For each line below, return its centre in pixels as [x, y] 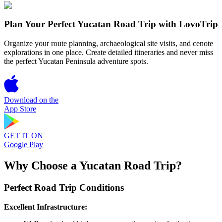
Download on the [31, 100]
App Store [20, 109]
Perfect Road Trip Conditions [64, 187]
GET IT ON [24, 136]
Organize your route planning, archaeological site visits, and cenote [109, 44]
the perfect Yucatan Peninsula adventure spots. [76, 61]
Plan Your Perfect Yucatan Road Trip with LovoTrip [111, 24]
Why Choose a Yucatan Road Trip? [93, 166]
